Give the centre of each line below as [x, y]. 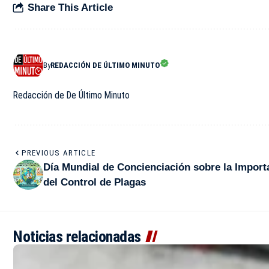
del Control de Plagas [95, 183]
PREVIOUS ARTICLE [59, 153]
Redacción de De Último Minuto [71, 95]
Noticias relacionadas [77, 237]
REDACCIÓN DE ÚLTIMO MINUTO [105, 65]
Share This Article [70, 7]
